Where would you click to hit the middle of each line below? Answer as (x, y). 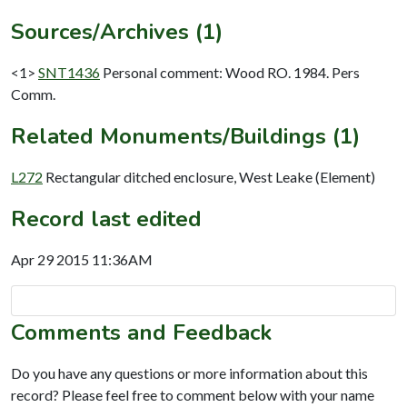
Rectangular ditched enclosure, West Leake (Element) (210, 176)
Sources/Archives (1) (117, 31)
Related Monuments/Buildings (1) (185, 136)
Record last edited (106, 218)
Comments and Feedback (141, 332)
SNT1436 (69, 72)
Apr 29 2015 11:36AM (82, 259)
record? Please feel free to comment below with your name (193, 394)
